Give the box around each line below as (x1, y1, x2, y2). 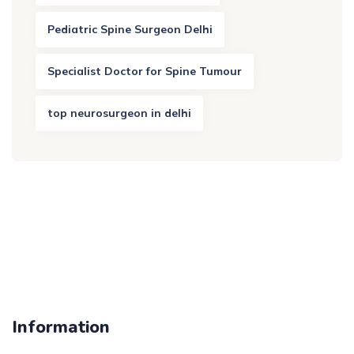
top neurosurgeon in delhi (47, 105, 191, 120)
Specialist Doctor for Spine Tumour (47, 63, 242, 78)
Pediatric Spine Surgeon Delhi (47, 21, 213, 36)
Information (12, 314, 110, 339)
